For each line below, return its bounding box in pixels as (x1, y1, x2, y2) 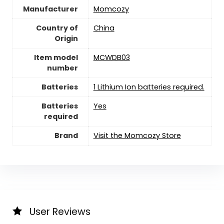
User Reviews (29, 204, 90, 218)
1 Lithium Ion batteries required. (93, 81, 204, 92)
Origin (54, 33, 78, 43)
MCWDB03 (93, 52, 130, 62)
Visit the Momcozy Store (93, 130, 181, 140)
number (46, 62, 78, 73)
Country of (35, 22, 78, 33)
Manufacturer (22, 3, 78, 14)
